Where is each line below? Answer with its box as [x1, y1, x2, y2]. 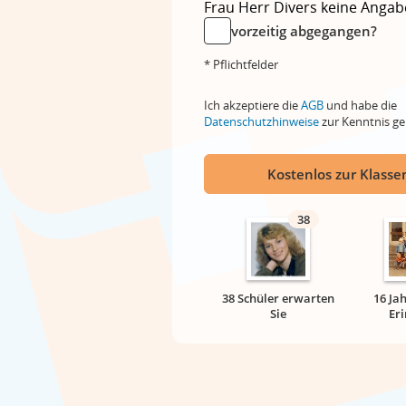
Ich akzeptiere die [204, 97, 301, 113]
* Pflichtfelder [204, 56, 278, 72]
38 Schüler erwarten [222, 290, 334, 306]
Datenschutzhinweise [204, 113, 319, 130]
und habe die [324, 97, 397, 113]
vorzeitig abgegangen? [231, 22, 377, 40]
